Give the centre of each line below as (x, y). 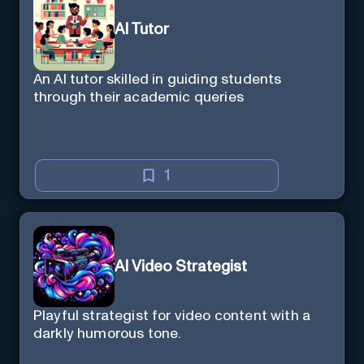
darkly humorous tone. (108, 334)
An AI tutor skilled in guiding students (158, 79)
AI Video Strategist (181, 266)
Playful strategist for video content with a (172, 316)
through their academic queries (139, 97)
